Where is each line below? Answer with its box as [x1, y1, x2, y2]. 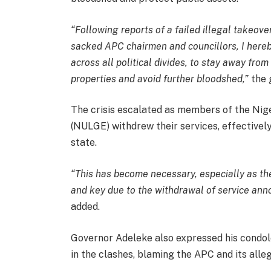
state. [71, 137, 97, 149]
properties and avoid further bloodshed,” [71, 73, 249, 85]
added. [71, 201, 100, 213]
